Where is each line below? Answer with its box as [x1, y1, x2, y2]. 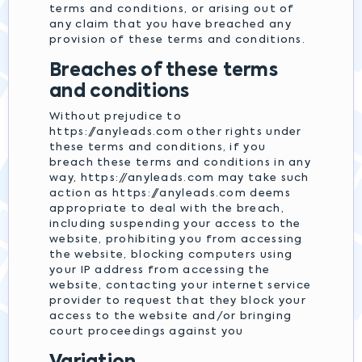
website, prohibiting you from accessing [49, 234, 303, 245]
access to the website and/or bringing [49, 311, 293, 322]
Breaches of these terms [49, 62, 278, 80]
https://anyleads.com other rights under [49, 127, 302, 137]
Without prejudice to [49, 112, 183, 122]
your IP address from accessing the [49, 265, 271, 276]
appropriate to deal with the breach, [49, 204, 284, 214]
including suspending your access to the [49, 219, 301, 229]
